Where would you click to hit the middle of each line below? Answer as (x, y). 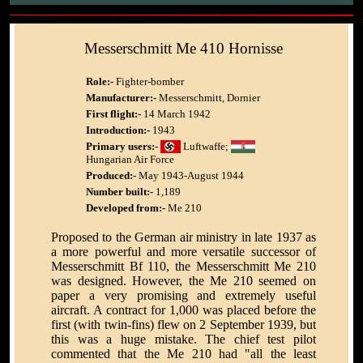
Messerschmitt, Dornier (208, 98)
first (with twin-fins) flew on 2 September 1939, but (184, 325)
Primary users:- (122, 147)
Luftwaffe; (205, 147)
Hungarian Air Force (130, 160)
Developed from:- (126, 208)
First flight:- (113, 114)
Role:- (100, 82)
